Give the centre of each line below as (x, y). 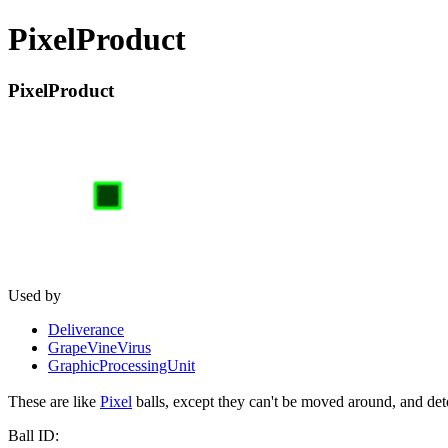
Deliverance (86, 329)
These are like (54, 402)
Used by (34, 295)
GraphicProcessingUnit (121, 365)
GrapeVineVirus (99, 347)
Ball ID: (35, 436)
